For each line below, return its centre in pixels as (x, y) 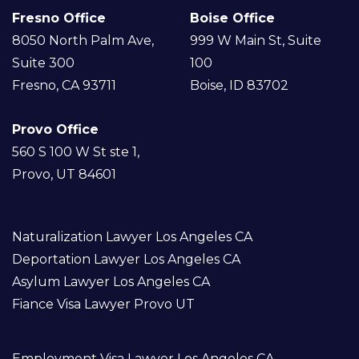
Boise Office (233, 18)
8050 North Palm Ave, (83, 41)
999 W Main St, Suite (256, 41)
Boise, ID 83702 (240, 86)
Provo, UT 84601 (64, 174)
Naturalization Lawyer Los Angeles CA (132, 236)
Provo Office (55, 129)
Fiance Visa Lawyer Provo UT (103, 304)
